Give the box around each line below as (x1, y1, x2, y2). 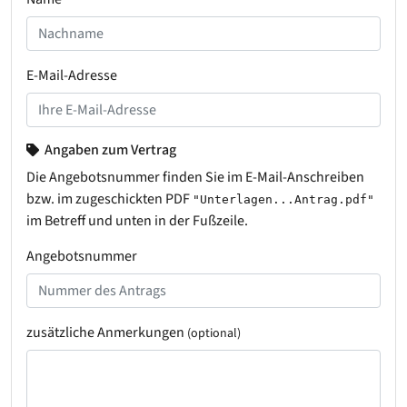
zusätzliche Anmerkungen (26, 323, 187, 343)
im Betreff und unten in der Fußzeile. (26, 211, 248, 232)
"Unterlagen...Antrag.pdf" (193, 193, 374, 207)
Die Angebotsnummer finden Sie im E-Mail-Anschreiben (26, 167, 364, 188)
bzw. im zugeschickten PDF (26, 189, 193, 210)
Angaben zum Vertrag (42, 140, 176, 161)
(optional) (187, 324, 241, 343)
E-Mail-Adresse (26, 65, 117, 86)
